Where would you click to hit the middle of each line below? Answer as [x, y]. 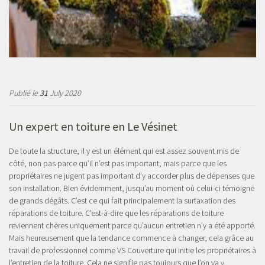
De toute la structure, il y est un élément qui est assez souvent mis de [124, 151]
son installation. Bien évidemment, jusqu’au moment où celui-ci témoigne [132, 188]
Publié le [24, 93]
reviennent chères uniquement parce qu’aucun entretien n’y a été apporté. [132, 226]
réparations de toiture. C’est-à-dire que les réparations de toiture [116, 213]
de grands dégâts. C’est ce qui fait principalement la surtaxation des [122, 201]
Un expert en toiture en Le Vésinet [94, 127]
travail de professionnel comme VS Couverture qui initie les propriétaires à [132, 251]
